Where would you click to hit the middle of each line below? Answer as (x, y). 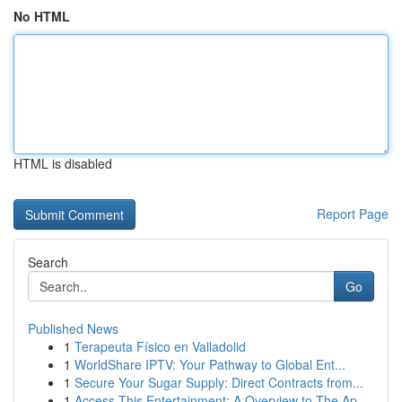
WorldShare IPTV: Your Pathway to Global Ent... (210, 364)
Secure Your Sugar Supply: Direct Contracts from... (219, 382)
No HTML (42, 16)
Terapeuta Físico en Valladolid (160, 346)
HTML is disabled (63, 163)
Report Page (353, 214)
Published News (73, 328)
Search (48, 262)
